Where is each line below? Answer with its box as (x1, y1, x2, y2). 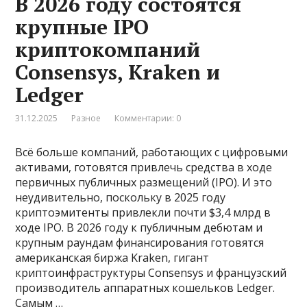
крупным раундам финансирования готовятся (15, 235, 265, 250)
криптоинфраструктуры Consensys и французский (15, 265, 287, 280)
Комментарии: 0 (114, 112, 182, 124)
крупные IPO (15, 13, 149, 40)
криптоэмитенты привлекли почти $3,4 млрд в (15, 205, 271, 220)
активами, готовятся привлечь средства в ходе (15, 160, 273, 175)
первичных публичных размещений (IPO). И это (15, 175, 273, 190)
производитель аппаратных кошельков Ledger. (15, 280, 275, 295)
